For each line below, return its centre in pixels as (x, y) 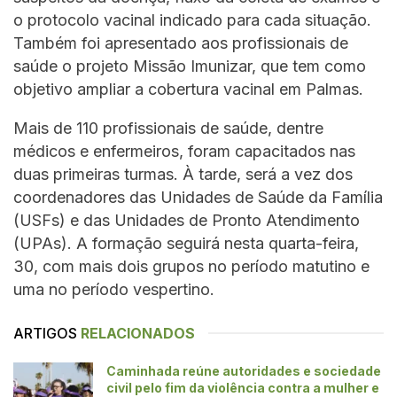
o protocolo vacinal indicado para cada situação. (192, 19)
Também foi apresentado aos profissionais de (181, 43)
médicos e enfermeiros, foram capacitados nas (184, 151)
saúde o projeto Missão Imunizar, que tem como (190, 66)
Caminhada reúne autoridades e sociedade (244, 370)
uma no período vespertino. (114, 289)
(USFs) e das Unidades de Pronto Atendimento (187, 220)
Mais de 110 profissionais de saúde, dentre (168, 128)
